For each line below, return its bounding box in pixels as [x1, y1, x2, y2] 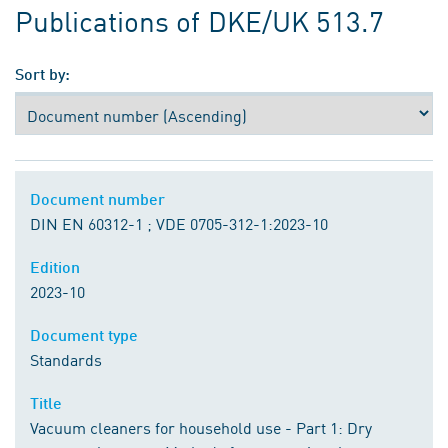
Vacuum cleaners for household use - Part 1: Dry [30, 416, 372, 439]
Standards [30, 348, 102, 371]
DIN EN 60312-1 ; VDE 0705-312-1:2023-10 [30, 212, 328, 235]
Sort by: [15, 64, 70, 84]
